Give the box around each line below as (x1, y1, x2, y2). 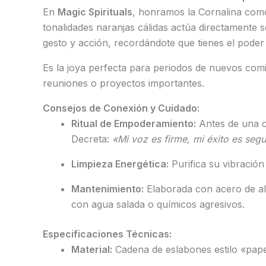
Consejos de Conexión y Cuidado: (43, 102, 199, 115)
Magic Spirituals (58, 6, 132, 18)
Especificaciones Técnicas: (43, 228, 172, 240)
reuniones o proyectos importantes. (43, 77, 204, 90)
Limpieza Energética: (71, 158, 169, 170)
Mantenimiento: (71, 183, 144, 195)
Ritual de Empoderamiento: (71, 118, 196, 130)
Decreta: (71, 133, 112, 145)
